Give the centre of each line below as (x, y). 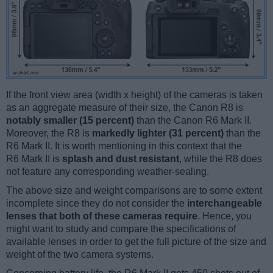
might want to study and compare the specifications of (121, 229)
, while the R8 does (221, 159)
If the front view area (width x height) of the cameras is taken (134, 95)
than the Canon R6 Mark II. (193, 121)
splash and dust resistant (121, 159)
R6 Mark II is (34, 159)
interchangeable (225, 204)
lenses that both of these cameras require (102, 216)
